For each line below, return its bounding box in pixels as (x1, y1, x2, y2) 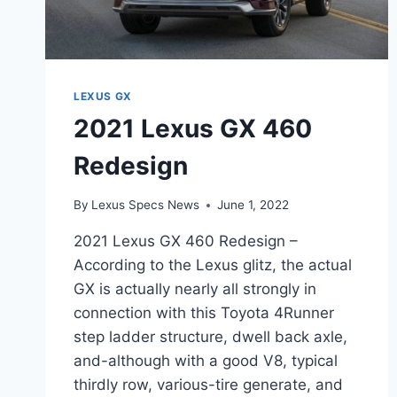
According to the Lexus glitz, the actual (74, 256, 352, 275)
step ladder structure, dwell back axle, (74, 328, 347, 346)
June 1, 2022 (217, 198, 290, 213)
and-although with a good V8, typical (74, 352, 338, 370)
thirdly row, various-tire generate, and (74, 376, 343, 394)
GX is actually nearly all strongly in (74, 280, 316, 299)
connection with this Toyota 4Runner (74, 304, 334, 323)
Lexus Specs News (91, 198, 200, 213)
